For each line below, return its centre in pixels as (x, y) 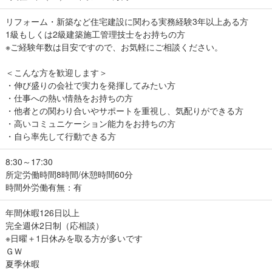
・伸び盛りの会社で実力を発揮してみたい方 (90, 85)
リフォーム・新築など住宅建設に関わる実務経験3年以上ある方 (127, 21)
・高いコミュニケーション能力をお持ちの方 (90, 123)
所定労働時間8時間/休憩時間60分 (69, 174)
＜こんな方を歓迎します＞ (56, 72)
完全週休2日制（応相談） (55, 225)
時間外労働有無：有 (44, 187)
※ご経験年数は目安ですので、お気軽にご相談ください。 (114, 46)
